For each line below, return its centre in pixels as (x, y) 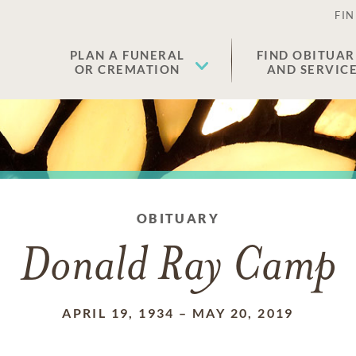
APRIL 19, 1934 (118, 313)
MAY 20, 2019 (243, 313)
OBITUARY (178, 218)
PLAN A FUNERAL (127, 55)
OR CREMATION (127, 69)
